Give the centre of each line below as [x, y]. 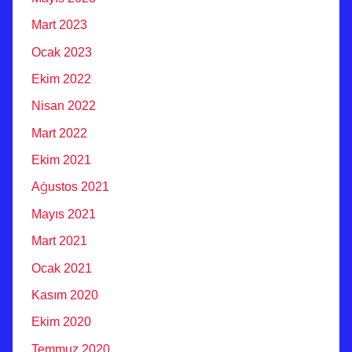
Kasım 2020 [65, 295]
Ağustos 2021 [70, 187]
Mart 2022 [59, 133]
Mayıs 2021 [64, 214]
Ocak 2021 [62, 268]
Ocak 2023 [62, 52]
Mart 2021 [59, 241]
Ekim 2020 [61, 322]
